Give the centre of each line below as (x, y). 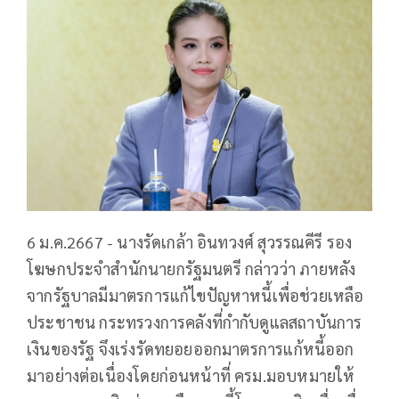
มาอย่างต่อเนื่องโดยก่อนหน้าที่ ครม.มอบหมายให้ (191, 375)
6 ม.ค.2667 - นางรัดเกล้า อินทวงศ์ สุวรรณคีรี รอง (190, 241)
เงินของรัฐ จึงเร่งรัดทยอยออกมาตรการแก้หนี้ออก (191, 348)
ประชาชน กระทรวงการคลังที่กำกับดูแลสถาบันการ (195, 322)
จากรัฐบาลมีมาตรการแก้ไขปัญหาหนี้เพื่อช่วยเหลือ (195, 295)
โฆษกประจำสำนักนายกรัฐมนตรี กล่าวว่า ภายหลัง (191, 268)
